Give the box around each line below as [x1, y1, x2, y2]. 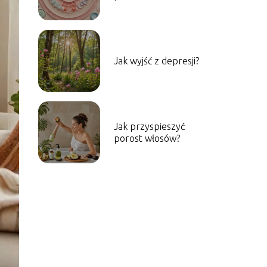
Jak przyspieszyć [113, 121, 185, 132]
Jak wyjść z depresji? [113, 55, 199, 66]
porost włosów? [113, 133, 180, 144]
